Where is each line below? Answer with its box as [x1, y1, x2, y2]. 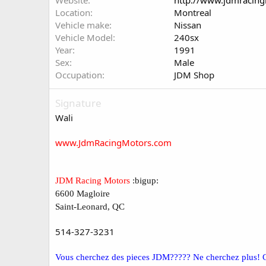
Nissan [174, 19, 201, 31]
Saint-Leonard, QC [55, 202, 125, 211]
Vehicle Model [55, 31, 113, 43]
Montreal [174, 7, 211, 18]
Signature [55, 96, 102, 110]
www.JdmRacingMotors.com [55, 137, 172, 148]
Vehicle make [55, 19, 109, 31]
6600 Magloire [55, 189, 110, 198]
